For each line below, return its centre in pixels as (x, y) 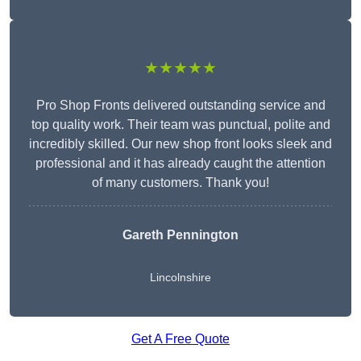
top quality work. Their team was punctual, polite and (180, 125)
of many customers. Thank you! (180, 183)
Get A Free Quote (180, 339)
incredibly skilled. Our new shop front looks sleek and (180, 144)
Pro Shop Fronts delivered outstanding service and (180, 106)
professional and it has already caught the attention (180, 164)
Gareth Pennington (180, 235)
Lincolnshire (180, 278)
